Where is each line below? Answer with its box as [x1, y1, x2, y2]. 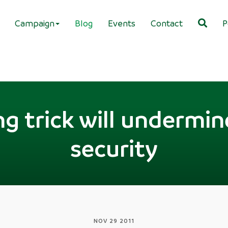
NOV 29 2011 [94, 217, 134, 224]
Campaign [15, 17, 54, 28]
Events [108, 17, 135, 28]
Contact [151, 17, 183, 28]
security [70, 133, 158, 162]
